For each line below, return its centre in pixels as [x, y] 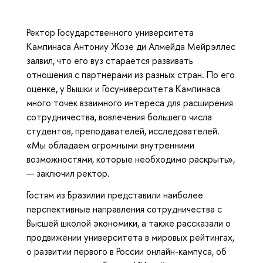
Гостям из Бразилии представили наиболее [115, 195]
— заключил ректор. [68, 173]
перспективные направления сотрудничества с [124, 209]
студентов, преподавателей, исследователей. [123, 131]
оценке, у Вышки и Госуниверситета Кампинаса [123, 89]
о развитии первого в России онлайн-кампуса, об [127, 252]
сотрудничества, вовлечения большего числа [119, 117]
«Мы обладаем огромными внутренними [110, 145]
